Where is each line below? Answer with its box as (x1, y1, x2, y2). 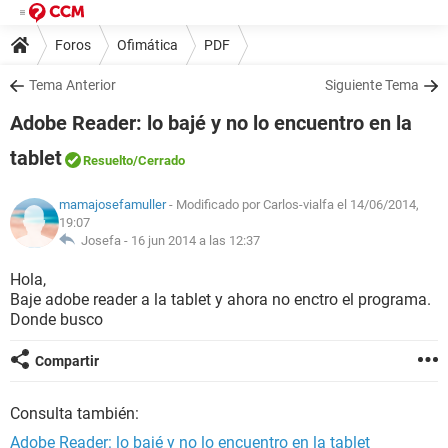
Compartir (35, 353, 99, 369)
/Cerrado (133, 153, 185, 168)
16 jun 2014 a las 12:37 (130, 233, 260, 248)
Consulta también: (10, 404, 139, 423)
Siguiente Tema (325, 77, 419, 93)
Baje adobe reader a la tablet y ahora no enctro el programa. (10, 290, 431, 309)
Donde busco (10, 310, 103, 329)
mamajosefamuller (58, 197, 166, 212)
